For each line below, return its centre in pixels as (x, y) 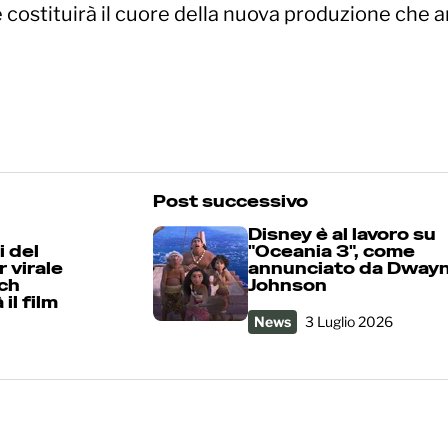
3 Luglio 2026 (349, 322)
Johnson (287, 286)
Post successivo (230, 202)
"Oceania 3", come (331, 252)
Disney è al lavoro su (342, 235)
